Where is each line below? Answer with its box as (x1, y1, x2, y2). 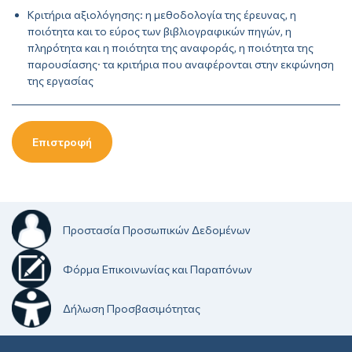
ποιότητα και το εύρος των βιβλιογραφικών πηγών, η (27, 24, 291, 38)
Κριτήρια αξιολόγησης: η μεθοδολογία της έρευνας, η (27, 8, 296, 22)
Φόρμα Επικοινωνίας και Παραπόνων (63, 262, 252, 276)
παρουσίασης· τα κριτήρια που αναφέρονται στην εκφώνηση (27, 57, 334, 71)
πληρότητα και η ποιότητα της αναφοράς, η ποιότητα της (27, 41, 313, 55)
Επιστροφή (32, 135, 92, 149)
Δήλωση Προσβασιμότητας (63, 301, 200, 315)
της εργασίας (27, 74, 93, 88)
